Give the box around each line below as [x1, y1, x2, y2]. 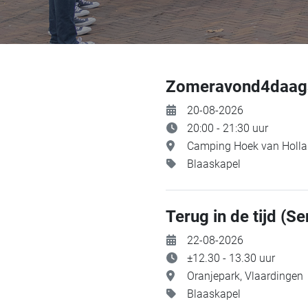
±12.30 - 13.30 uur [187, 252, 275, 265]
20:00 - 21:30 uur [187, 122, 268, 135]
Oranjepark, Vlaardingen [187, 269, 303, 283]
